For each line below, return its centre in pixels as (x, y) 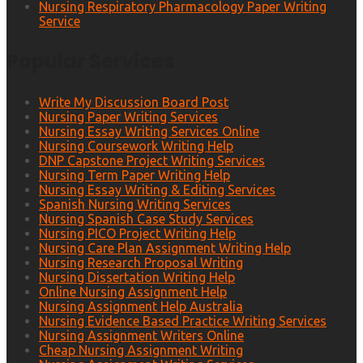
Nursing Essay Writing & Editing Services (157, 190)
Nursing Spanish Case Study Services (146, 219)
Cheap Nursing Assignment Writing (141, 350)
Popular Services (90, 62)
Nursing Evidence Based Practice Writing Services (183, 321)
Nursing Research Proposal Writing (141, 263)
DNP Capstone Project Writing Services (152, 161)
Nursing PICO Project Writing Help (137, 234)
